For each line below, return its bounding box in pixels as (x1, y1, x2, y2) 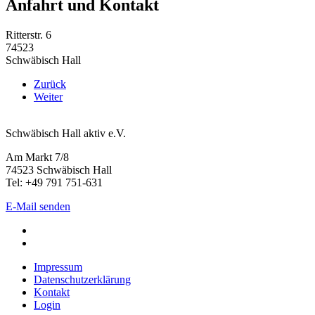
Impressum (34, 260, 82, 273)
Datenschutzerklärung (34, 273, 131, 285)
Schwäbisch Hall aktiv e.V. (6, 127, 126, 139)
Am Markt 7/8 (6, 150, 69, 163)
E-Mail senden (6, 200, 70, 212)
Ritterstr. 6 (6, 28, 51, 41)
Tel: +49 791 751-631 (6, 176, 103, 188)
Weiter (34, 90, 63, 103)
